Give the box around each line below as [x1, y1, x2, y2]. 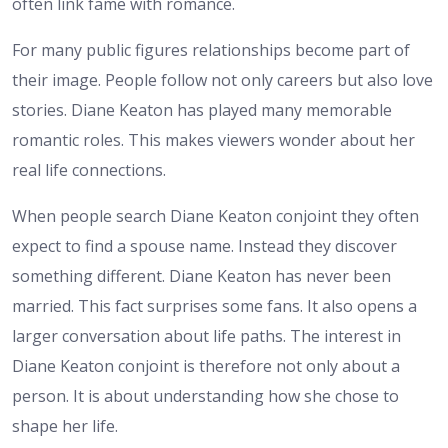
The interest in [290, 325, 401, 348]
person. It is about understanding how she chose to [12, 385, 399, 408]
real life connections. [12, 159, 166, 182]
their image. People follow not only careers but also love [12, 69, 433, 92]
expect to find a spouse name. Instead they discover [12, 235, 397, 258]
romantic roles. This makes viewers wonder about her [12, 129, 415, 152]
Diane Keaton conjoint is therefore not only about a [12, 355, 400, 378]
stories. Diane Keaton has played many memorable [12, 99, 392, 122]
